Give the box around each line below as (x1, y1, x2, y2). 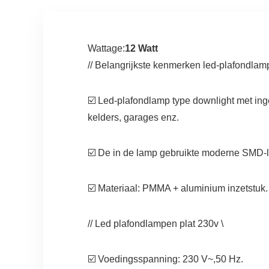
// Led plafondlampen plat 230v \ (87, 219, 223, 229)
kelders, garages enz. (87, 112, 179, 123)
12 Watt (124, 43, 158, 54)
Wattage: (87, 43, 125, 54)
